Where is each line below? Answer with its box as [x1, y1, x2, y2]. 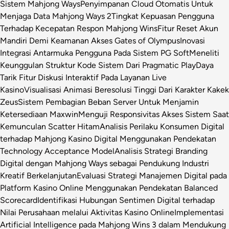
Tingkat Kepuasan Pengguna [111, 11, 214, 21]
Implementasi [174, 207, 224, 217]
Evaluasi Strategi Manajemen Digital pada [77, 170, 227, 180]
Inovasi [180, 35, 205, 45]
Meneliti [189, 48, 219, 58]
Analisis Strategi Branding [114, 146, 208, 156]
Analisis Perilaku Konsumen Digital [100, 121, 224, 131]
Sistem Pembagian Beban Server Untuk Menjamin [18, 97, 199, 107]
